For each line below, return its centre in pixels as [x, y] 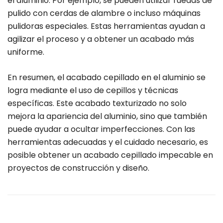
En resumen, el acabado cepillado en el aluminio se [107, 78]
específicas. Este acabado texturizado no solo [97, 104]
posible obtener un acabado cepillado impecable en [110, 155]
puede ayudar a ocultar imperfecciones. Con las [101, 129]
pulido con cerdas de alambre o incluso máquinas [104, 13]
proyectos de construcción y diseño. [78, 168]
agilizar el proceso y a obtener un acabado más [101, 39]
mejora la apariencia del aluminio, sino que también [107, 116]
